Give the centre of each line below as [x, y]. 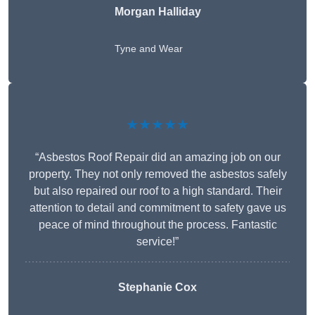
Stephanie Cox [157, 288]
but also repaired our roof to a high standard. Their [157, 191]
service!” [157, 242]
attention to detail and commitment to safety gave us [157, 208]
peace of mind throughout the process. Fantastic [157, 225]
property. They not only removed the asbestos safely [157, 174]
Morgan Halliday [157, 12]
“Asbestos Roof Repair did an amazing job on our [157, 157]
